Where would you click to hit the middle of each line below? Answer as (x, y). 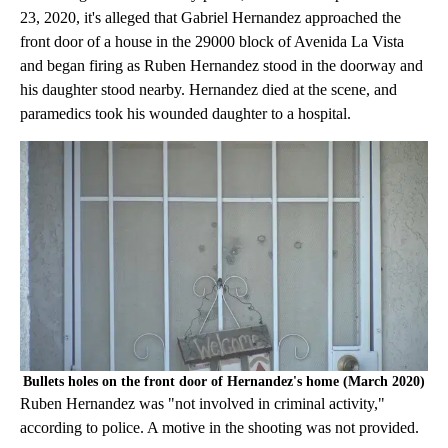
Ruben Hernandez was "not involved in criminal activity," (202, 404)
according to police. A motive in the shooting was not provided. (219, 428)
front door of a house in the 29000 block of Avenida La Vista (212, 42)
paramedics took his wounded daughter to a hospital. (185, 114)
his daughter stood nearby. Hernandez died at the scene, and (208, 90)
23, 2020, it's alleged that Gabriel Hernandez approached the (210, 18)
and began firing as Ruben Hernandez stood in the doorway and (221, 66)
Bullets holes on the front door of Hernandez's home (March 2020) (224, 382)
